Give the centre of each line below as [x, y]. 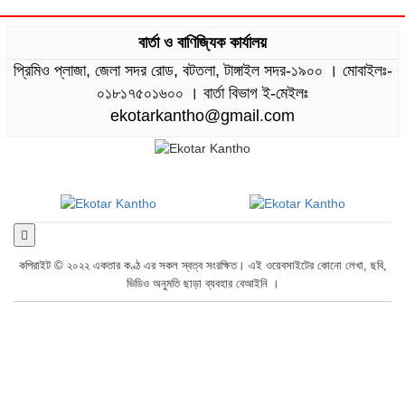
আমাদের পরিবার [350, 320]
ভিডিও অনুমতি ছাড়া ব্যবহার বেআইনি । [202, 284]
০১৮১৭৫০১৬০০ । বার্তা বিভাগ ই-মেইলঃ [202, 94]
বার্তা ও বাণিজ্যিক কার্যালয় [202, 43]
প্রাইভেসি [288, 320]
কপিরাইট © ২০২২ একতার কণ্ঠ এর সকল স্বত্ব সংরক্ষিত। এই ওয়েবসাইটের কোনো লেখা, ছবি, [202, 266]
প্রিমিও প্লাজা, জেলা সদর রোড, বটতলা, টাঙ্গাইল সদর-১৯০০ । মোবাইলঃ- [202, 71]
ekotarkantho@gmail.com [202, 116]
